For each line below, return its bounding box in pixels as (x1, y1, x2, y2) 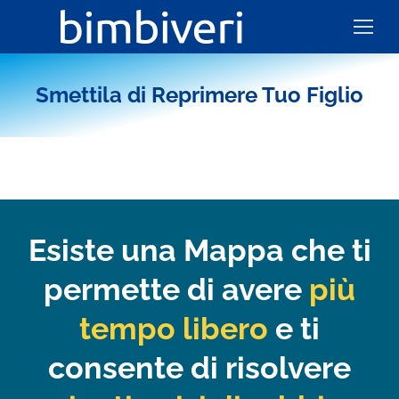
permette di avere (44, 272, 302, 307)
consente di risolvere (48, 350, 351, 386)
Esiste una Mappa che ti (28, 232, 371, 268)
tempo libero (79, 311, 268, 346)
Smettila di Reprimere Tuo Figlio (36, 82, 363, 108)
